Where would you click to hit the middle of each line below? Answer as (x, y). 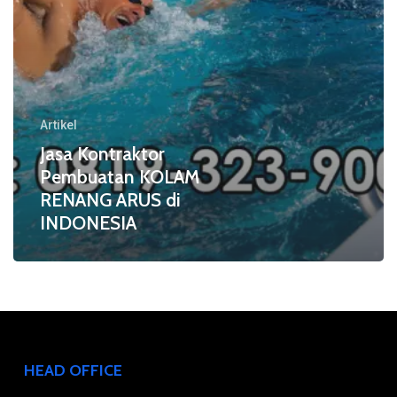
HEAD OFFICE (73, 370)
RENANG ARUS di (110, 199)
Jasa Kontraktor (102, 153)
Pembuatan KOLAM (119, 176)
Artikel (58, 125)
